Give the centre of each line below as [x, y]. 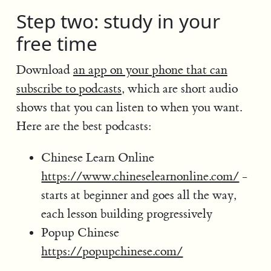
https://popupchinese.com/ [112, 251]
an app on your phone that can [150, 70]
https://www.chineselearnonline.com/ [140, 176]
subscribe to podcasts [69, 88]
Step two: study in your [118, 21]
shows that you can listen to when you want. [129, 107]
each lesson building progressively [127, 214]
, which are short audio [179, 88]
